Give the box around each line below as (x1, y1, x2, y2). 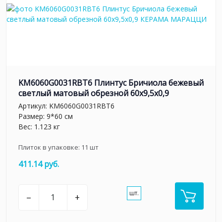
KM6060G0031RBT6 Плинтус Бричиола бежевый (18, 77, 204, 89)
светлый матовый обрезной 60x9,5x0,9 (18, 88, 169, 99)
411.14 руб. (18, 158, 59, 169)
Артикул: (18, 101, 49, 111)
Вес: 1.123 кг (18, 121, 60, 131)
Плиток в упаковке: (18, 142, 81, 152)
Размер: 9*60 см (18, 111, 73, 121)
